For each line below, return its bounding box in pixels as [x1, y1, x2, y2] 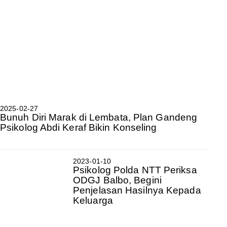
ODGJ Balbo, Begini [73, 174, 162, 185]
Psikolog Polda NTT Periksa [73, 164, 197, 175]
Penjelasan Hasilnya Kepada [73, 184, 201, 196]
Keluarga [73, 195, 113, 206]
